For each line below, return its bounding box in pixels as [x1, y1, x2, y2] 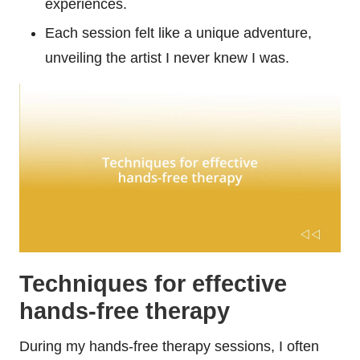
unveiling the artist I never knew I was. [45, 49, 289, 66]
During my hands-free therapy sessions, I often [19, 337, 319, 354]
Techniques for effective [19, 270, 287, 297]
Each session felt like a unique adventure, [45, 24, 312, 41]
